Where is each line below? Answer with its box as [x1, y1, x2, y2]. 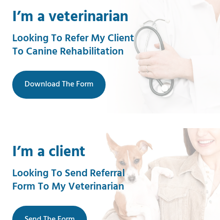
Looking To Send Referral [12, 165, 125, 182]
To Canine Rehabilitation [12, 43, 124, 60]
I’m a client [12, 140, 85, 164]
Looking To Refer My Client [12, 30, 134, 47]
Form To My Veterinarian [12, 178, 124, 195]
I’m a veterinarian [12, 5, 128, 29]
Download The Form [25, 78, 93, 91]
